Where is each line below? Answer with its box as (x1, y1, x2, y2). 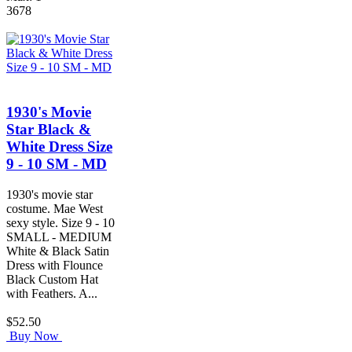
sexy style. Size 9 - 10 (6, 215, 115, 229)
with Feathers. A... (6, 286, 97, 300)
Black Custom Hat (6, 272, 98, 286)
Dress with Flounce (6, 258, 103, 272)
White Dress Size (6, 137, 112, 155)
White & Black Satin (6, 244, 109, 258)
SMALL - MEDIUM (6, 229, 112, 244)
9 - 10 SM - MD (6, 155, 107, 172)
